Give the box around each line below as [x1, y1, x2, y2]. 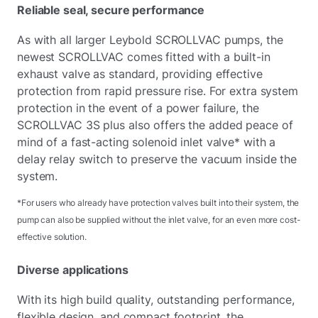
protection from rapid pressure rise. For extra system [17, 84, 298, 98]
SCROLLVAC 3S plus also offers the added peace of [17, 118, 293, 132]
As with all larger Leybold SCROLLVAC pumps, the [17, 33, 283, 47]
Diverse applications [17, 263, 128, 277]
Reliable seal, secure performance [17, 3, 205, 17]
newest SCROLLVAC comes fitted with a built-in [17, 50, 270, 64]
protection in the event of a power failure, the [17, 101, 259, 115]
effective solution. [17, 231, 87, 242]
